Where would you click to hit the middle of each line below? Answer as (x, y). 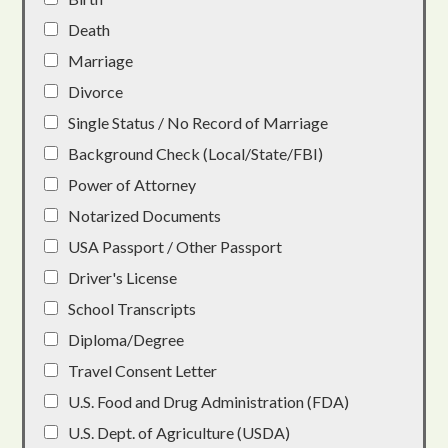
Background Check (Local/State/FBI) (196, 153)
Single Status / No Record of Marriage (198, 122)
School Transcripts (132, 308)
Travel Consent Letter (143, 370)
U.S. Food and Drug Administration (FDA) (209, 401)
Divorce (96, 91)
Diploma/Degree (126, 339)
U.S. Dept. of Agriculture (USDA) (179, 432)
